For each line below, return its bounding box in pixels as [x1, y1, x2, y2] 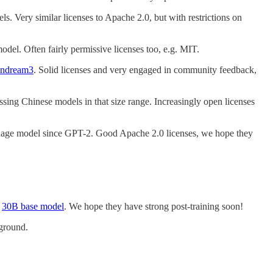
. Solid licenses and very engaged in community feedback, [34, 64, 257, 75]
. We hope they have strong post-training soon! [64, 200, 243, 211]
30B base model [2, 200, 64, 211]
